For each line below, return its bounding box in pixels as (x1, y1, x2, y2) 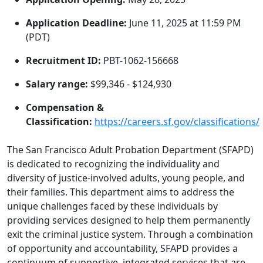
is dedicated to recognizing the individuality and (7, 157, 220, 170)
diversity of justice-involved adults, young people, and (7, 171, 245, 184)
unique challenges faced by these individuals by (7, 200, 218, 213)
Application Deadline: (26, 16, 129, 29)
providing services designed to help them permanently (7, 214, 250, 227)
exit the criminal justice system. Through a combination (7, 228, 253, 241)
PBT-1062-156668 (101, 54, 178, 67)
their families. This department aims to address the (7, 186, 234, 198)
